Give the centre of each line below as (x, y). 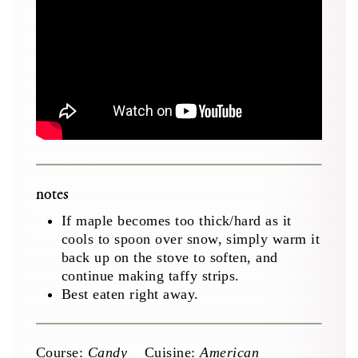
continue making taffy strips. (151, 276)
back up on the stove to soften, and (170, 258)
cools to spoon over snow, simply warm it (191, 239)
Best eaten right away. (130, 294)
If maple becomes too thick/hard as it (177, 221)
